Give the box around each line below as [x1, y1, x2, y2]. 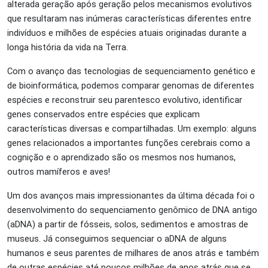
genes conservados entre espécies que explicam [7, 108, 200, 120]
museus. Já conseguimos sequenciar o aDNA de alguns [7, 233, 227, 244]
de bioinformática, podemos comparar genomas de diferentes [7, 80, 254, 91]
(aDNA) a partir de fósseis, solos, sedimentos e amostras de [7, 218, 248, 230]
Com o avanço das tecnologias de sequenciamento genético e [7, 65, 255, 77]
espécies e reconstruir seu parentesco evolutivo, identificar [7, 94, 242, 105]
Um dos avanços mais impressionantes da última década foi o [7, 190, 255, 201]
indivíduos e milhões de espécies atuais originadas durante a [7, 27, 246, 38]
